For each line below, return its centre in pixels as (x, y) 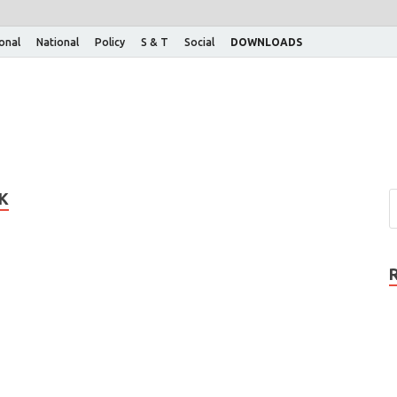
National (58, 42)
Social (199, 42)
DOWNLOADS (266, 42)
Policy (110, 42)
